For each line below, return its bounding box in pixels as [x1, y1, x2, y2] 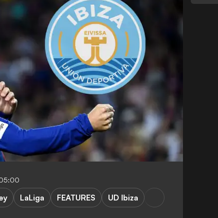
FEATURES [57, 192, 95, 202]
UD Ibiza [108, 192, 138, 202]
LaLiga [20, 192, 44, 202]
